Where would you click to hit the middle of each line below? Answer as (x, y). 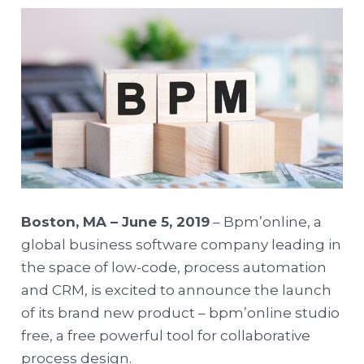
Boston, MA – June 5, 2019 (116, 222)
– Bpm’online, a (266, 222)
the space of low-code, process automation (174, 268)
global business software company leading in (182, 245)
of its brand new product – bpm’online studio (181, 313)
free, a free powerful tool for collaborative (166, 336)
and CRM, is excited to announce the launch (177, 290)
